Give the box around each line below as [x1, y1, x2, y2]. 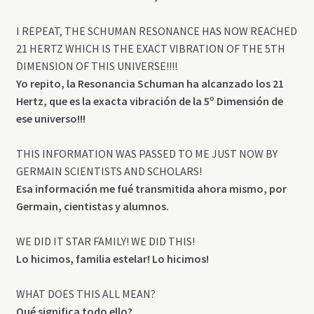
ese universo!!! [15, 111, 86, 126]
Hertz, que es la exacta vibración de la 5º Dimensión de [15, 94, 283, 109]
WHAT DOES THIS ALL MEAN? [15, 287, 156, 301]
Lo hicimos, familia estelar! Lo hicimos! [15, 252, 209, 266]
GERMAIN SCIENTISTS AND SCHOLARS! [15, 164, 202, 179]
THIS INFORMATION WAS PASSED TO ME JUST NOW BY [15, 146, 278, 161]
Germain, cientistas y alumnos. [15, 199, 169, 214]
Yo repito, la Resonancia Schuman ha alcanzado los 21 [15, 76, 284, 91]
